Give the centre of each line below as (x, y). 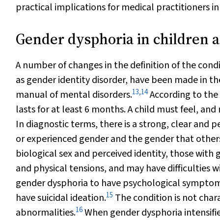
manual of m (42, 95)
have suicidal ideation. (61, 198)
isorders (114, 95)
